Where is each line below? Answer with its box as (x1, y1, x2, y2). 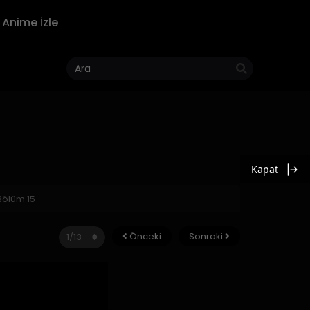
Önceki (127, 230, 161, 243)
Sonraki (189, 230, 225, 243)
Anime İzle (2, 15, 58, 30)
